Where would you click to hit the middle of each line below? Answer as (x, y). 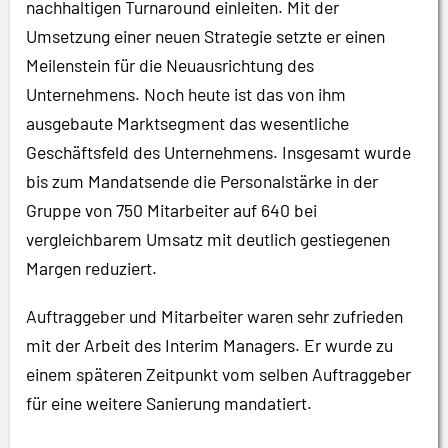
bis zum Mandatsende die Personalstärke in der (202, 181)
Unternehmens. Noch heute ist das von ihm (186, 94)
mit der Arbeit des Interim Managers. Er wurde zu (209, 345)
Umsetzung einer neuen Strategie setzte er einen (205, 36)
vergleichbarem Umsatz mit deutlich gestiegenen (208, 239)
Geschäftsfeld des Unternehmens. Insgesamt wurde (218, 152)
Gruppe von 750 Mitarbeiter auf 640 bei (171, 210)
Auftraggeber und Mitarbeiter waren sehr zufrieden (214, 316)
